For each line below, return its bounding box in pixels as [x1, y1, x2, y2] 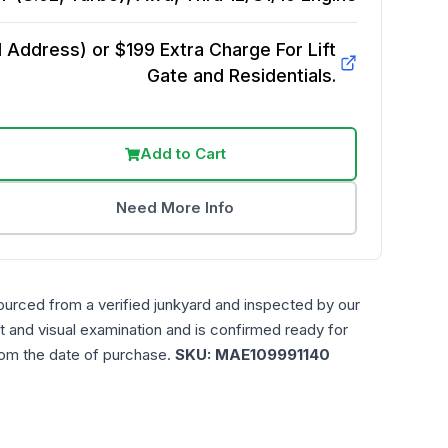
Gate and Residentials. [146, 65, 336, 86]
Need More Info [116, 198, 235, 217]
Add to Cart [139, 144, 226, 163]
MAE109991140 [215, 345, 330, 364]
